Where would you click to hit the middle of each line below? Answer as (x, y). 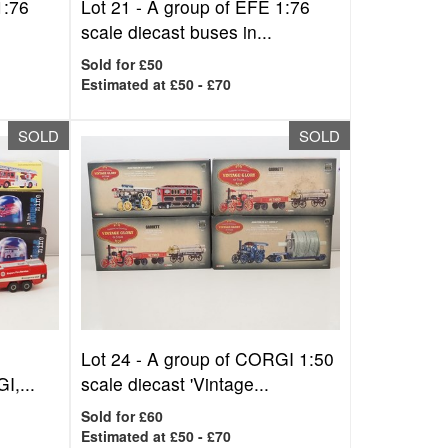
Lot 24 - (114, 358)
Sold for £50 (122, 64)
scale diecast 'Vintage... (175, 383)
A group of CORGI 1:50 (241, 358)
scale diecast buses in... (177, 31)
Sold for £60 (122, 416)
